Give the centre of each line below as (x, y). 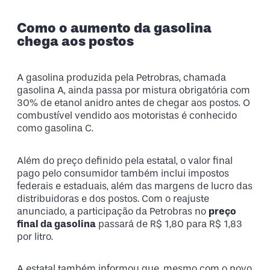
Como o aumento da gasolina (114, 28)
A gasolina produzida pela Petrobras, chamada (121, 78)
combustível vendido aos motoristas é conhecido (127, 116)
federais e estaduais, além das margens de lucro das (135, 186)
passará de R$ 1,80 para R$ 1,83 (169, 224)
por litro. (35, 236)
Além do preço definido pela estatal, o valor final (125, 160)
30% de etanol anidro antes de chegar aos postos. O (133, 103)
